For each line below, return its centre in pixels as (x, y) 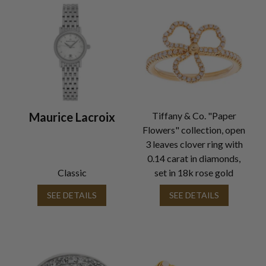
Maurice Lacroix (72, 117)
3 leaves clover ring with (194, 144)
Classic (72, 172)
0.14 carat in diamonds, (194, 158)
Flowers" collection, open (194, 129)
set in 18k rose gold (194, 172)
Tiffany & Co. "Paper (194, 115)
